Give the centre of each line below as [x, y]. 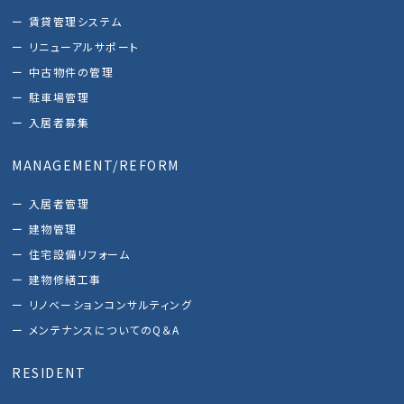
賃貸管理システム [75, 22]
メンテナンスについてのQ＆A [104, 330]
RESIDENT [49, 373]
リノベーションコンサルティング [110, 305]
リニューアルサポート [84, 47]
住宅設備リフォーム [79, 254]
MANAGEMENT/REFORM [96, 165]
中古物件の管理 [71, 72]
